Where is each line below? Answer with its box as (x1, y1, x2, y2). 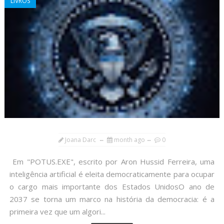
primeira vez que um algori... (9, 206, 105, 217)
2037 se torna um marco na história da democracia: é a (9, 194, 215, 204)
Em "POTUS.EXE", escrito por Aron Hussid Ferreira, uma (9, 156, 215, 167)
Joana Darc (64, 135, 97, 144)
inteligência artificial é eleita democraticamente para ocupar (9, 169, 215, 179)
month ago (113, 135, 145, 144)
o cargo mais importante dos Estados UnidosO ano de (9, 181, 215, 192)
